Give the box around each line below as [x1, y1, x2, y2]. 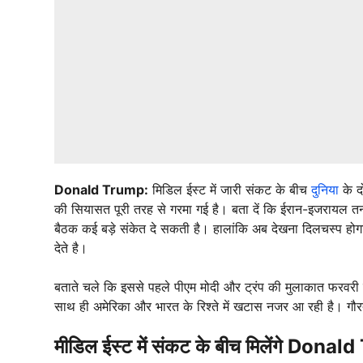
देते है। [54, 239, 88, 256]
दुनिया [311, 181, 339, 198]
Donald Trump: [54, 181, 148, 198]
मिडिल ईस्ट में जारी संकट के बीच [148, 181, 311, 198]
